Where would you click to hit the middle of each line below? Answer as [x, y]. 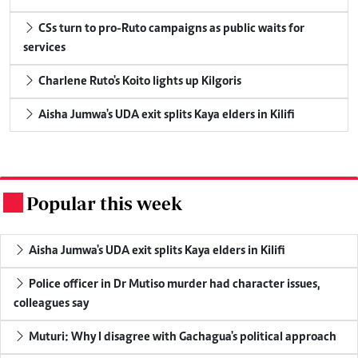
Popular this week [104, 204]
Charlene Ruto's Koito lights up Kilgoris [140, 82]
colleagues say [51, 304]
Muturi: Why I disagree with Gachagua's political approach [183, 338]
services [44, 48]
